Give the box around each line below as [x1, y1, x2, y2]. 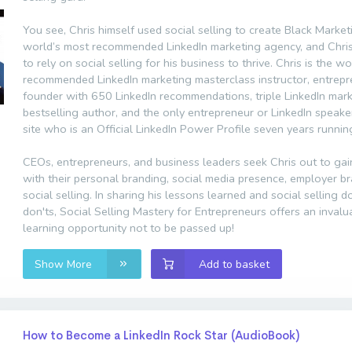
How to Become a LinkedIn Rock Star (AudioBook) [23, 327, 299, 343]
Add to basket [199, 256, 270, 272]
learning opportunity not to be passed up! [23, 220, 234, 236]
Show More [35, 256, 96, 272]
